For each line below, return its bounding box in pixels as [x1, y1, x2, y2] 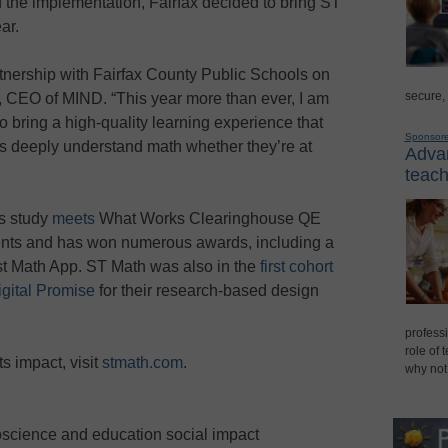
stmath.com [102, 353, 183, 371]
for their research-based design [95, 281, 319, 299]
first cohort [256, 257, 333, 275]
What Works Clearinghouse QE [95, 209, 321, 227]
